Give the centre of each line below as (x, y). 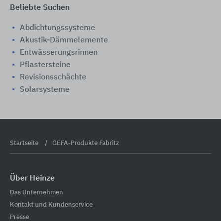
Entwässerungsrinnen (59, 53)
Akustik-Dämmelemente (64, 40)
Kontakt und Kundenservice (51, 205)
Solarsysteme (45, 90)
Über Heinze (32, 178)
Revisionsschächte (53, 77)
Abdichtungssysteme (57, 28)
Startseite (25, 143)
